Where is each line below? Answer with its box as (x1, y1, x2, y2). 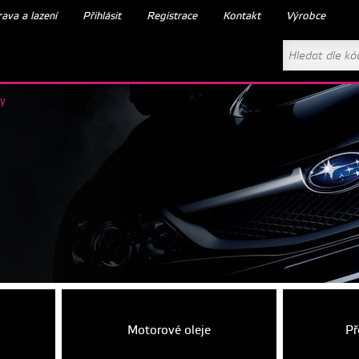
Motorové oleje (127, 323, 211, 339)
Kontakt (223, 9, 260, 22)
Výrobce (286, 9, 325, 22)
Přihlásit (83, 9, 121, 22)
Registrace (147, 9, 197, 22)
